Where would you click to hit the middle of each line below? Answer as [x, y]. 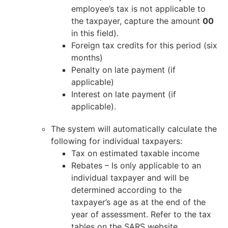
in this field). [95, 33]
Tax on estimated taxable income [135, 153]
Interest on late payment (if [124, 94]
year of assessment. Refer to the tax [141, 214]
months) [87, 57]
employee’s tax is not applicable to [138, 8]
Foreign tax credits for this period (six [144, 45]
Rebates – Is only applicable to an [136, 165]
